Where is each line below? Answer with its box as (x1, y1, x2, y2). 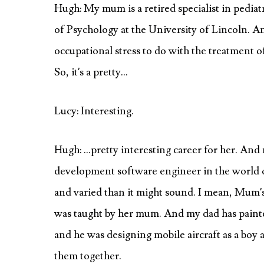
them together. (54, 249, 121, 263)
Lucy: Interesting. (54, 104, 134, 118)
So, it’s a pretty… (54, 65, 128, 79)
